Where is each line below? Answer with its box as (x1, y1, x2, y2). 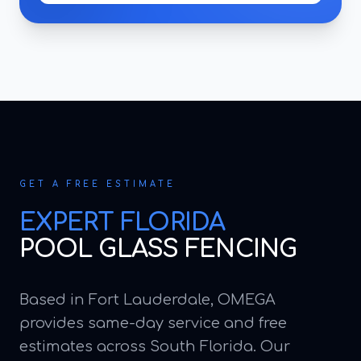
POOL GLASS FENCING (19, 236, 297, 263)
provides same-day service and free (19, 315, 287, 331)
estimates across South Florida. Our (19, 338, 290, 355)
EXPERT (19, 210, 121, 236)
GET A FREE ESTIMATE (19, 180, 176, 189)
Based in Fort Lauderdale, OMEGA (19, 292, 276, 308)
